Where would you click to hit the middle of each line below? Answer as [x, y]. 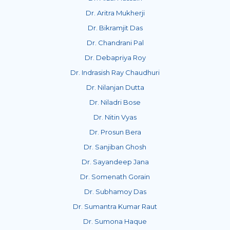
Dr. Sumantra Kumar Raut [115, 207]
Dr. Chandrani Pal [115, 43]
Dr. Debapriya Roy [115, 58]
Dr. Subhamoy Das [115, 192]
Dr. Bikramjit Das [115, 28]
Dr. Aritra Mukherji [115, 13]
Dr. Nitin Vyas [115, 117]
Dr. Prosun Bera [115, 132]
